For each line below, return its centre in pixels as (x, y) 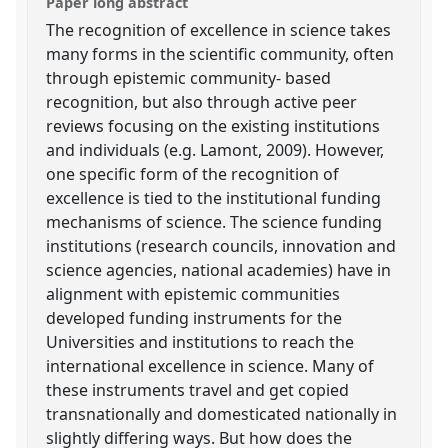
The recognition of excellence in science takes (219, 29)
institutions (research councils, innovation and (221, 245)
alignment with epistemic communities (193, 293)
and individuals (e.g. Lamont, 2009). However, (215, 149)
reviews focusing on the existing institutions (213, 125)
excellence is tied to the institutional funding (214, 197)
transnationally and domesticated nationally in (222, 413)
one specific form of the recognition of (193, 173)
